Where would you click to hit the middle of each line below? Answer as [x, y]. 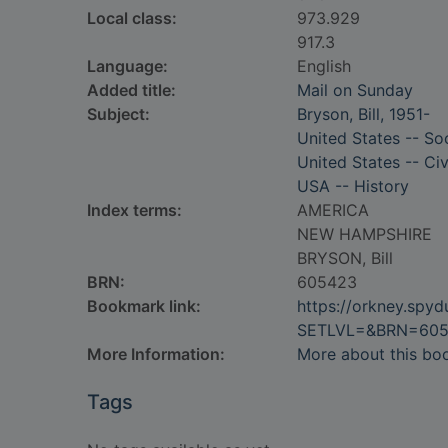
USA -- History [353, 186]
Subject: [118, 114]
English [324, 66]
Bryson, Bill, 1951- [363, 114]
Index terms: [134, 210]
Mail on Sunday [355, 90]
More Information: [156, 354]
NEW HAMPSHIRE [364, 234]
